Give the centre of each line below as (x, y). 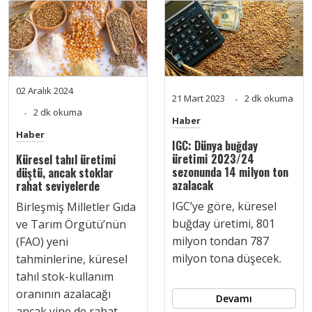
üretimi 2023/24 (213, 159)
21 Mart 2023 (200, 98)
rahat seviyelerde (58, 186)
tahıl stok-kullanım (65, 276)
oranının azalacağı (63, 294)
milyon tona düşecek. (227, 258)
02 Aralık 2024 (45, 91)
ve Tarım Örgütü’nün (71, 224)
